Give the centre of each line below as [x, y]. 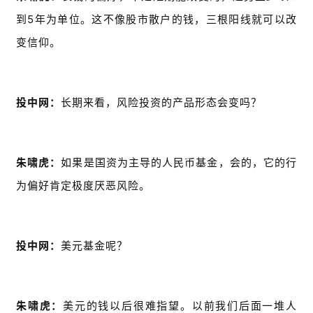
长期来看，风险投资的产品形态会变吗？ [161, 103]
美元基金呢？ [94, 246]
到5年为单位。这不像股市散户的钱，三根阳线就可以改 [156, 20]
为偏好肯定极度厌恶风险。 [83, 186]
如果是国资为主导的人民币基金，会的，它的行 [179, 163]
